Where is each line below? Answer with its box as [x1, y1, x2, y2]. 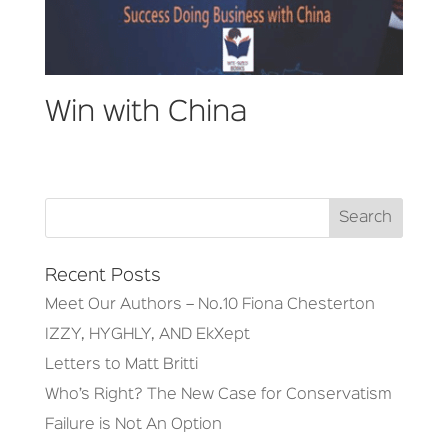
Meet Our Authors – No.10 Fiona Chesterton [44, 298, 375, 313]
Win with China [44, 99, 247, 126]
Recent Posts [44, 268, 161, 285]
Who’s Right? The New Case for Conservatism [44, 388, 392, 403]
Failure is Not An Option [44, 418, 222, 433]
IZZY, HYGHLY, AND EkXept [44, 328, 250, 343]
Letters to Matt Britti [44, 358, 198, 373]
